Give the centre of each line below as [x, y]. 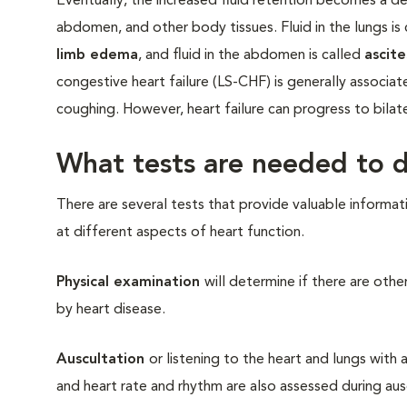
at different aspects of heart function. [180, 233]
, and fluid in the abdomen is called [251, 55]
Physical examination [130, 283]
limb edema [97, 55]
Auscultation [103, 360]
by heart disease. [111, 310]
